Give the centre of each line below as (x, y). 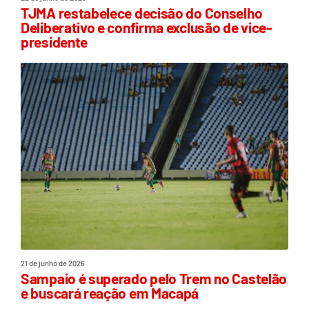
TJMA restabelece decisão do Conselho (142, 12)
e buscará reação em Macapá (110, 293)
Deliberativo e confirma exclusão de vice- (147, 27)
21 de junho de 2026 (53, 263)
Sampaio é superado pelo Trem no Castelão (154, 279)
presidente (54, 41)
